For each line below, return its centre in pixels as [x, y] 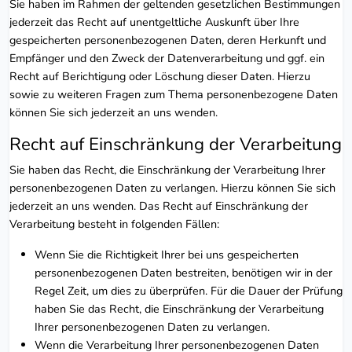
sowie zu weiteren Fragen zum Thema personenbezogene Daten [174, 94]
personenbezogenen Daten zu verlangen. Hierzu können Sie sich [172, 187]
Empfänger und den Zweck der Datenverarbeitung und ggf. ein [167, 58]
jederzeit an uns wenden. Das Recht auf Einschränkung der [159, 205]
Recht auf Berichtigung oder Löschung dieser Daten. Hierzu [160, 76]
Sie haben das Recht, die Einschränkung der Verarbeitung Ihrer [167, 169]
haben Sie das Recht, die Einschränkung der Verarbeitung [179, 308]
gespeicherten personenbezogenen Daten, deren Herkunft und [168, 40]
